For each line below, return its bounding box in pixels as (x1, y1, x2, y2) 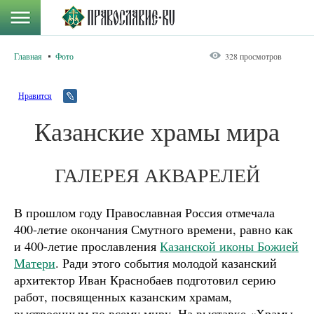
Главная (14, 50, 42, 62)
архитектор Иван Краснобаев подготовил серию (14, 271, 275, 288)
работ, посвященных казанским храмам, (14, 288, 232, 305)
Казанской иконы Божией (160, 238, 299, 254)
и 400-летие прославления (14, 238, 160, 254)
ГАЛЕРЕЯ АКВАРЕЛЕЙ (54, 161, 260, 188)
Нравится (18, 90, 52, 101)
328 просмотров (225, 50, 282, 62)
